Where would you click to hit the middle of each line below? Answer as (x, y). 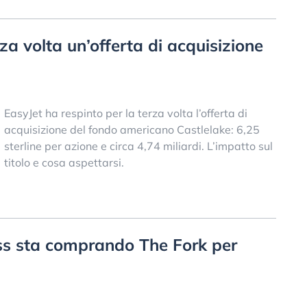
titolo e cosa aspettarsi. (64, 162)
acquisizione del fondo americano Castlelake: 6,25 (132, 129)
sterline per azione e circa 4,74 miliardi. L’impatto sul (138, 146)
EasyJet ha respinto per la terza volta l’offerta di (125, 113)
